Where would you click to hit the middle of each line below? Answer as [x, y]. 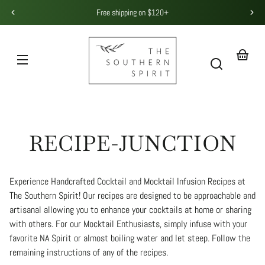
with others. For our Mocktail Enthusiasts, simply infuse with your [128, 224]
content [20, 17]
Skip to [20, 7]
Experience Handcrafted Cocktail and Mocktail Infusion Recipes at [127, 182]
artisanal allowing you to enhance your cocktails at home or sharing [130, 210]
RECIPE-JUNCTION [132, 144]
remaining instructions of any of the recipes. [89, 253]
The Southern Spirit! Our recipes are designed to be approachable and [132, 196]
